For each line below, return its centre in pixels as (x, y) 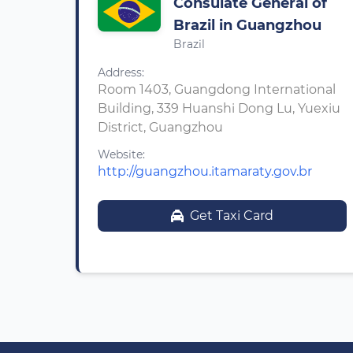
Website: (121, 154)
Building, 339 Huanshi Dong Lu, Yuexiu (219, 108)
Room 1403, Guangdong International (217, 89)
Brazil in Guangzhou (247, 25)
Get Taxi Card (232, 216)
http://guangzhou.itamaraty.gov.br (205, 171)
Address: (121, 72)
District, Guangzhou (160, 127)
